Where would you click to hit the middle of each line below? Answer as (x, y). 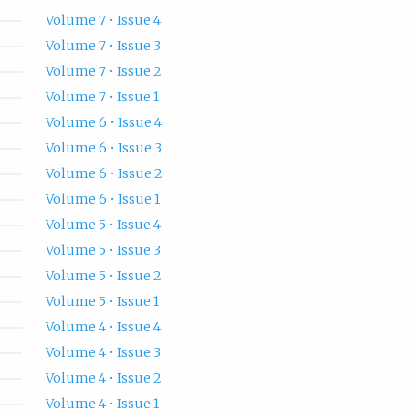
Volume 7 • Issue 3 (103, 46)
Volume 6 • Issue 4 (103, 123)
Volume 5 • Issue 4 (103, 225)
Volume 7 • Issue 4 (103, 21)
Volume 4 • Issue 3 (103, 353)
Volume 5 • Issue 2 (103, 276)
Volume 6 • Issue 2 (104, 174)
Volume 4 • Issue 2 (103, 378)
